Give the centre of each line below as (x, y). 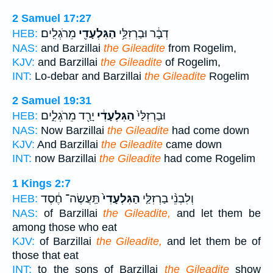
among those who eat (65, 227)
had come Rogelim (208, 159)
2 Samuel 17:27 (52, 18)
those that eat (45, 255)
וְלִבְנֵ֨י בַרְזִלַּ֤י (167, 198)
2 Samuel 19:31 (52, 101)
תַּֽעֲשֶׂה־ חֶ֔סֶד (70, 198)
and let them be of (212, 241)
